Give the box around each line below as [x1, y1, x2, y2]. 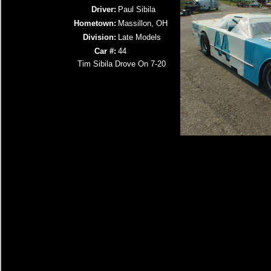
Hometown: [74, 19, 116, 28]
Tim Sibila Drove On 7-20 [77, 59, 166, 68]
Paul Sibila [118, 5, 155, 14]
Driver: [91, 5, 116, 14]
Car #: [94, 47, 116, 56]
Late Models [118, 33, 161, 42]
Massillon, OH [118, 19, 168, 28]
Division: [83, 33, 116, 42]
